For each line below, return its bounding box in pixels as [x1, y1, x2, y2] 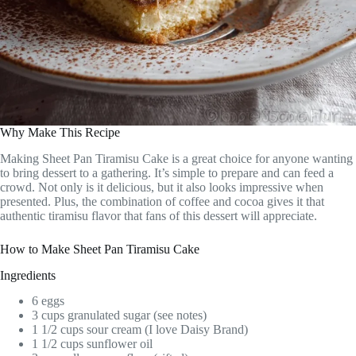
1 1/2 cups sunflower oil [32, 337, 153, 351]
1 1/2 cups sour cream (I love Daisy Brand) [32, 323, 248, 337]
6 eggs [32, 294, 64, 308]
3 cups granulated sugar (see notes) [32, 308, 207, 323]
